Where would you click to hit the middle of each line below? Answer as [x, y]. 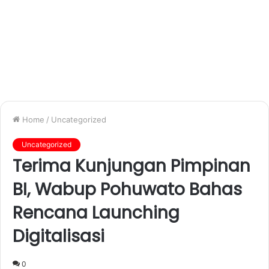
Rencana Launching [96, 213]
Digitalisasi [59, 236]
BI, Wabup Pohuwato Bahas [127, 189]
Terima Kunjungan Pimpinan [131, 166]
